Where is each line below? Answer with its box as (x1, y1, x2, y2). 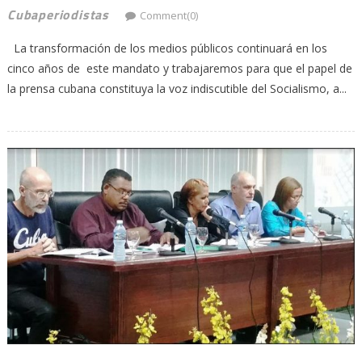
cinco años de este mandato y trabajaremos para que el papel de (6, 60, 352, 76)
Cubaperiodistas (6, 4, 109, 24)
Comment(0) (139, 7, 198, 23)
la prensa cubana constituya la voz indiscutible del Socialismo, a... (6, 80, 347, 96)
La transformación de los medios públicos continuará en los (6, 40, 327, 56)
